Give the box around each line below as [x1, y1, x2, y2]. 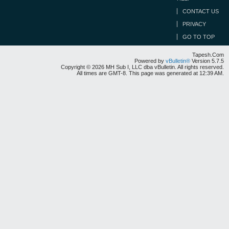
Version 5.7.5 [190, 58, 224, 64]
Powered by [134, 58, 166, 64]
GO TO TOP [182, 34, 215, 40]
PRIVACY [182, 21, 206, 27]
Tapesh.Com [192, 52, 224, 58]
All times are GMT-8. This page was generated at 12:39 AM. [77, 70, 224, 76]
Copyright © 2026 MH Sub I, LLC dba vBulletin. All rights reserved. [61, 64, 224, 70]
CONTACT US [182, 8, 219, 14]
